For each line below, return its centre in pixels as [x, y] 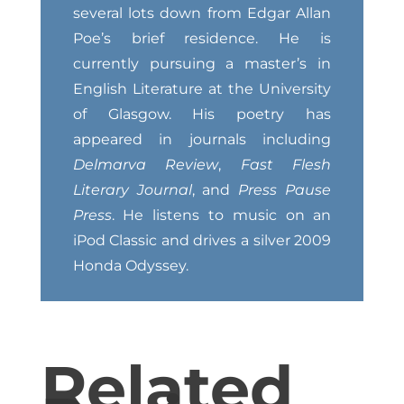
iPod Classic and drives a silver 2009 [202, 241]
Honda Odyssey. [130, 266]
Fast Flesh [286, 165]
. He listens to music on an [221, 216]
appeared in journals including [202, 140]
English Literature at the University [202, 89]
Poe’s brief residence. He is [202, 39]
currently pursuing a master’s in [202, 64]
